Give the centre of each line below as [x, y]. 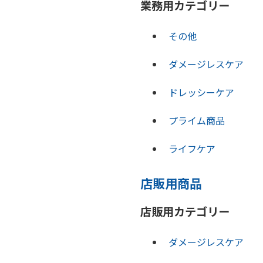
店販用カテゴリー [185, 212]
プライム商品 [197, 120]
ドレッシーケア [201, 92]
